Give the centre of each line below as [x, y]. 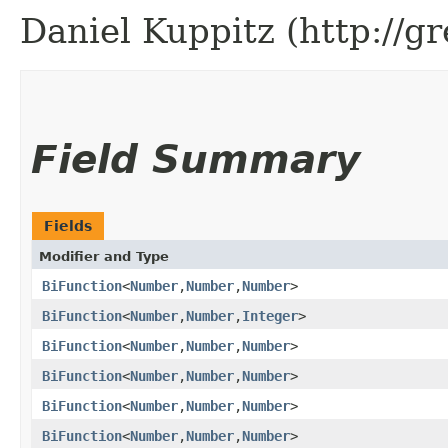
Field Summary [195, 159]
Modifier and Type [104, 256]
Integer [270, 315]
